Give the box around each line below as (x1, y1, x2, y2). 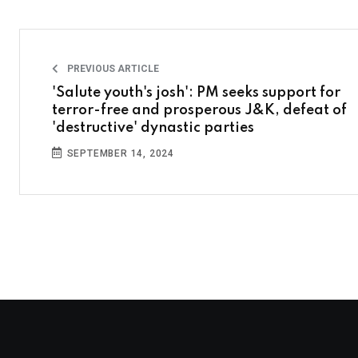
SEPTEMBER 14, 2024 (63, 148, 175, 159)
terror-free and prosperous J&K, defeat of (52, 103, 347, 117)
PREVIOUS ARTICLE (65, 63, 159, 74)
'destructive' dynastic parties (52, 121, 254, 135)
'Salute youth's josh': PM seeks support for (52, 86, 340, 100)
